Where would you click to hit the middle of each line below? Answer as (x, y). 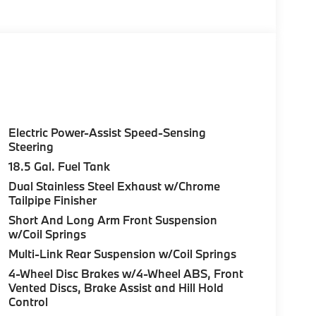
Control (28, 301)
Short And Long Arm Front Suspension (113, 219)
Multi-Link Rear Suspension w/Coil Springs (122, 253)
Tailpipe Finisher (52, 200)
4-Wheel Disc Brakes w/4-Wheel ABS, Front (126, 273)
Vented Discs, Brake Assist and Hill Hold (116, 287)
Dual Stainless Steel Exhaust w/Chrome (114, 186)
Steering (31, 146)
